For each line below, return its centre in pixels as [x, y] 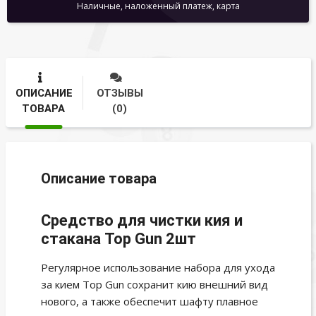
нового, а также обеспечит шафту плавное [149, 302]
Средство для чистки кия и [141, 221]
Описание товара [98, 179]
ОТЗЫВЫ [120, 93]
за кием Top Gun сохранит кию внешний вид [154, 285]
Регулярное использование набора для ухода [158, 268]
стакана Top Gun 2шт [118, 239]
